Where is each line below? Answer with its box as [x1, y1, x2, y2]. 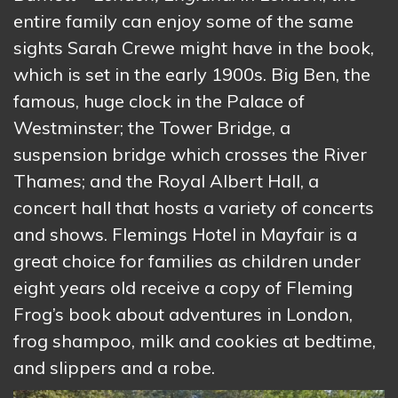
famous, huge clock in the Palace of [13, 90, 305, 113]
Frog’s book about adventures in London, [13, 303, 353, 326]
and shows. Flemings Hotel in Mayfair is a [13, 223, 357, 246]
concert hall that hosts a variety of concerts [13, 196, 374, 219]
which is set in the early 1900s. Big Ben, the [13, 63, 370, 86]
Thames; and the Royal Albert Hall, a [13, 170, 319, 193]
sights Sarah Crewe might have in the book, [13, 36, 374, 60]
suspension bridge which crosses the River [13, 143, 367, 166]
